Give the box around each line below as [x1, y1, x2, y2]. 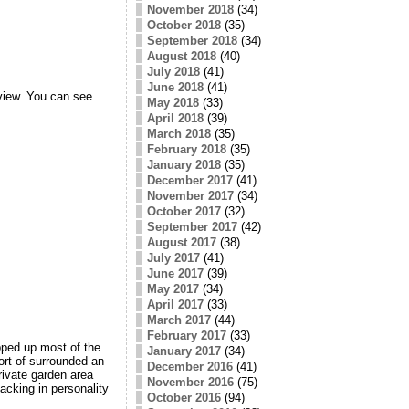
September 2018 [146, 33, 237, 47]
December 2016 [146, 359, 233, 373]
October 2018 [146, 17, 221, 32]
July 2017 [146, 250, 200, 265]
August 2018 [146, 48, 216, 63]
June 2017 [146, 266, 204, 280]
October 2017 [146, 204, 221, 218]
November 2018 [146, 2, 234, 16]
